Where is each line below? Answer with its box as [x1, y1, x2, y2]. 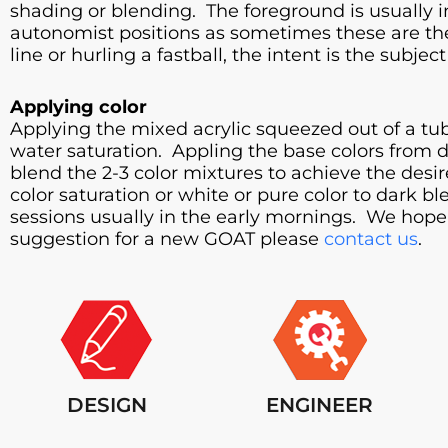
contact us [324, 228, 418, 251]
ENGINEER [266, 393, 374, 418]
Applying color [10, 96, 147, 119]
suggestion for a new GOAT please [10, 228, 324, 251]
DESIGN [66, 393, 147, 418]
